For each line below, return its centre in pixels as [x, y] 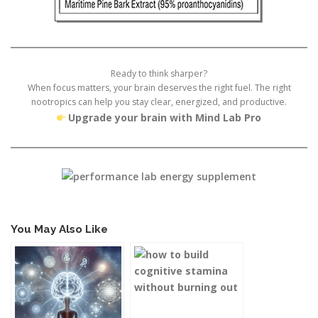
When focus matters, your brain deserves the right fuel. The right [159, 88]
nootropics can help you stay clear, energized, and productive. [159, 102]
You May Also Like [59, 229]
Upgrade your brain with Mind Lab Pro [165, 118]
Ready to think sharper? [159, 74]
